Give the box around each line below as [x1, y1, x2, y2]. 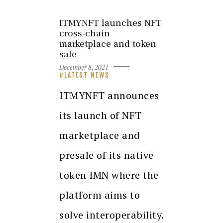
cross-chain [59, 27, 110, 40]
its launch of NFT [59, 108, 142, 122]
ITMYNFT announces [59, 88, 159, 102]
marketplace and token [59, 37, 156, 51]
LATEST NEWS [64, 71, 110, 79]
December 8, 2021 [59, 62, 109, 72]
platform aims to [59, 188, 140, 202]
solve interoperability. [59, 208, 164, 222]
